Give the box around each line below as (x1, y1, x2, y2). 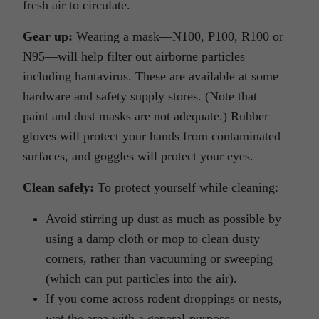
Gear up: (23, 29, 73, 44)
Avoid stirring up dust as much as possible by (46, 211, 281, 226)
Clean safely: (23, 180, 94, 195)
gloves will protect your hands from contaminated (23, 129, 281, 144)
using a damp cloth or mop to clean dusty (46, 231, 260, 246)
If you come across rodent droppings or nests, (46, 291, 282, 306)
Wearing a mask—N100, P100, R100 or (73, 29, 283, 44)
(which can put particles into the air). (46, 271, 237, 286)
